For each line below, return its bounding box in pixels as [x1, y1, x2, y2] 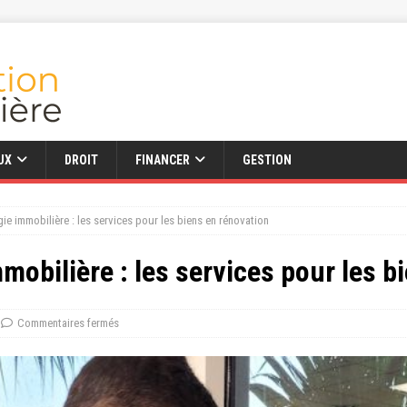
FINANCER [135, 153, 190, 167]
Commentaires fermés [17, 316, 119, 330]
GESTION [243, 153, 292, 167]
